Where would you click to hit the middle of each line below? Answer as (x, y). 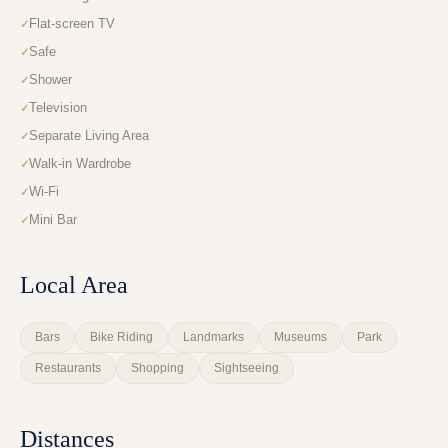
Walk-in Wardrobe (80, 164)
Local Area (74, 285)
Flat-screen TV (72, 24)
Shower (50, 80)
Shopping (157, 368)
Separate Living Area (89, 136)
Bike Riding (121, 337)
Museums (300, 337)
